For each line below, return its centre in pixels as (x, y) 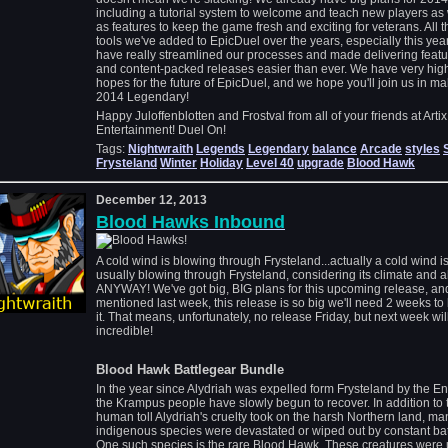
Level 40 (270, 163)
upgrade (320, 163)
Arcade (381, 149)
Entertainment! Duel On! (161, 130)
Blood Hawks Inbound (190, 222)
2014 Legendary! (142, 97)
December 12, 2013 (151, 200)
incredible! (124, 331)
